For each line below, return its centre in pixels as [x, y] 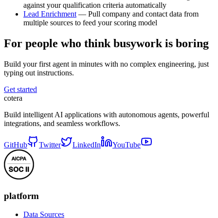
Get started [20, 89]
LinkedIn [87, 145]
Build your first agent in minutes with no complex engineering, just [106, 64]
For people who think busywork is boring [106, 44]
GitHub [16, 145]
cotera [13, 98]
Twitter [50, 145]
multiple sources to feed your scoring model [90, 23]
